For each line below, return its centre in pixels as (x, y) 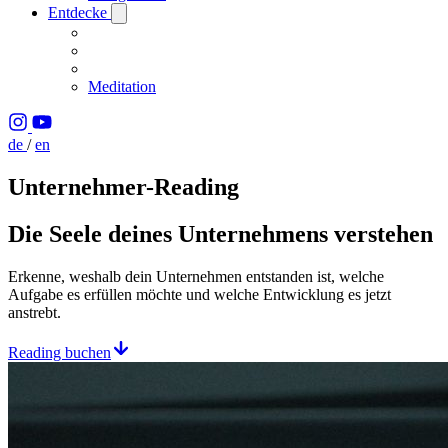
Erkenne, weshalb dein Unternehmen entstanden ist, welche (196, 276)
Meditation (122, 86)
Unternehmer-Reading (123, 186)
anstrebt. (34, 312)
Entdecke (79, 12)
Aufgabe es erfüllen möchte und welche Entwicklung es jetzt (199, 294)
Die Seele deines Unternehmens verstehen (220, 233)
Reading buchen (59, 352)
